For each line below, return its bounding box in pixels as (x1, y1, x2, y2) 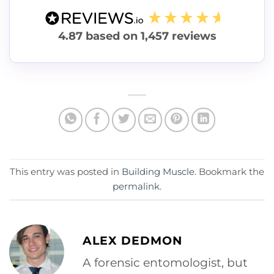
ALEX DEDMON (83, 232, 182, 248)
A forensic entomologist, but (83, 255, 248, 270)
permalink (113, 180, 160, 193)
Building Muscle (122, 166, 194, 178)
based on (85, 29, 141, 42)
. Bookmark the (194, 166, 264, 178)
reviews (168, 29, 217, 42)
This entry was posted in (10, 166, 122, 178)
